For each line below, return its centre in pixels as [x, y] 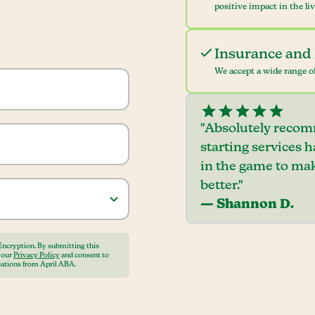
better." [222, 186]
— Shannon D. [247, 205]
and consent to [84, 255]
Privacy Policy [37, 255]
